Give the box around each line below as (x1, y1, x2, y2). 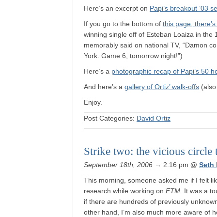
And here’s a (84, 83, 124, 91)
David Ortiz (137, 114, 170, 122)
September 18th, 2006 (84, 161, 153, 169)
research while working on (84, 187, 166, 195)
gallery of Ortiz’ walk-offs (124, 83, 199, 91)
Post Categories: (84, 114, 137, 122)
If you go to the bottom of (84, 20, 163, 28)
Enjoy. (84, 98, 102, 106)
